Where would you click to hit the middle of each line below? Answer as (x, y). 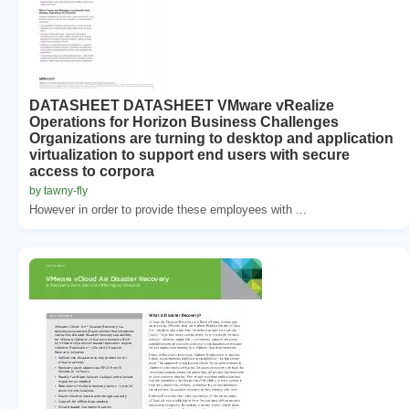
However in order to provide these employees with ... (168, 209)
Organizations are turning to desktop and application (211, 138)
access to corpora (92, 171)
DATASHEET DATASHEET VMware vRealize (182, 105)
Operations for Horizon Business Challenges (184, 121)
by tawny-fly (58, 190)
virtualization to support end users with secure (189, 154)
